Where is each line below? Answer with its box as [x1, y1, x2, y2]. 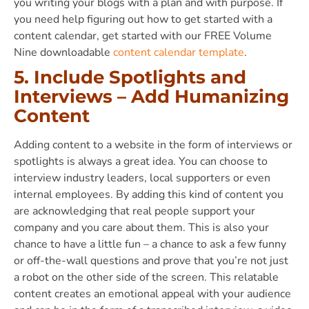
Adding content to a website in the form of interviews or [14, 137, 292, 152]
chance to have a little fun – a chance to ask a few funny [14, 236, 286, 252]
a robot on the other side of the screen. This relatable [14, 269, 279, 285]
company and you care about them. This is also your [14, 219, 269, 235]
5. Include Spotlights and [14, 66, 246, 88]
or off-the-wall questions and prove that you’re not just [14, 252, 288, 268]
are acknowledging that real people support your [14, 203, 255, 219]
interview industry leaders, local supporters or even [14, 170, 270, 186]
